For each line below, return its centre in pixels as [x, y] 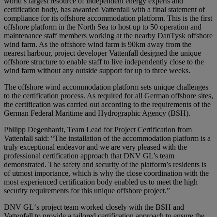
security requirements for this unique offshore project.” [87, 191]
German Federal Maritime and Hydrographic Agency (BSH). [97, 113]
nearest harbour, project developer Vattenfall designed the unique [102, 53]
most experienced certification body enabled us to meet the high [101, 182]
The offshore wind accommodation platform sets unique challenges [106, 87]
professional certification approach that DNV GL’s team [89, 156]
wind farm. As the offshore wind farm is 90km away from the [98, 45]
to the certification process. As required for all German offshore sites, [108, 96]
